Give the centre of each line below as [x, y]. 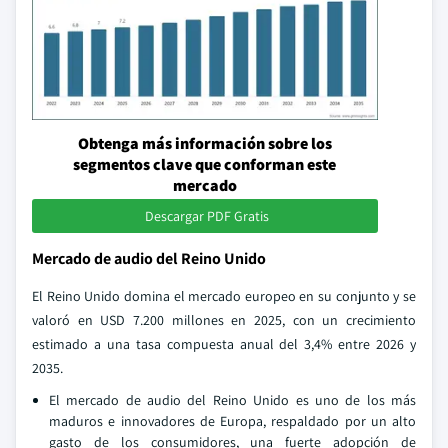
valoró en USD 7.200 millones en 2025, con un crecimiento [224, 319]
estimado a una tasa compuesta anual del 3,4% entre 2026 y [224, 343]
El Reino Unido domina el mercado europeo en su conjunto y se [224, 295]
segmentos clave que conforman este [205, 164]
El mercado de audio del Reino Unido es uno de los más [232, 399]
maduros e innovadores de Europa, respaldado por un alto [232, 420]
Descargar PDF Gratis [206, 215]
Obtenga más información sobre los [204, 143]
